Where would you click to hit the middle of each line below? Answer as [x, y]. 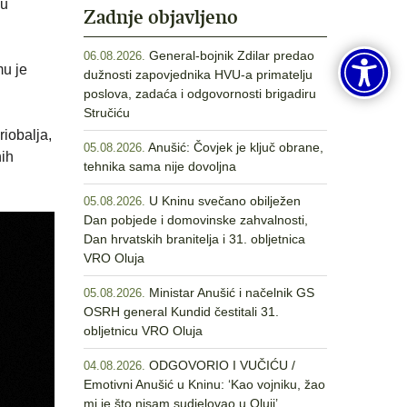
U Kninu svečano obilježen [225, 201]
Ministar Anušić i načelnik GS [232, 293]
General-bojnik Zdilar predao [232, 55]
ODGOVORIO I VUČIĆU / [222, 365]
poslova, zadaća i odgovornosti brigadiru [200, 94]
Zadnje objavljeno [161, 17]
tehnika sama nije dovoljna [160, 166]
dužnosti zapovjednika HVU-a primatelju [198, 74]
